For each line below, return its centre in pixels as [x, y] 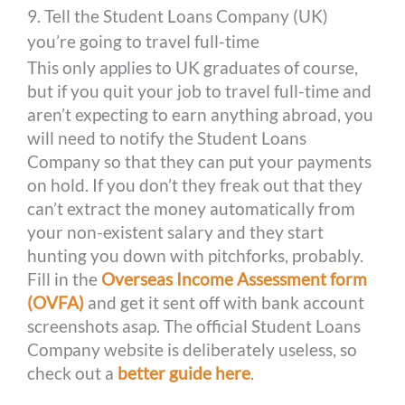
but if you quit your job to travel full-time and [200, 90]
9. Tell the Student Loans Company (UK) [178, 15]
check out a [73, 372]
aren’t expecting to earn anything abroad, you [201, 114]
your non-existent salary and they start [176, 231]
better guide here [184, 372]
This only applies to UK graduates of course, [193, 67]
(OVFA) [56, 302]
